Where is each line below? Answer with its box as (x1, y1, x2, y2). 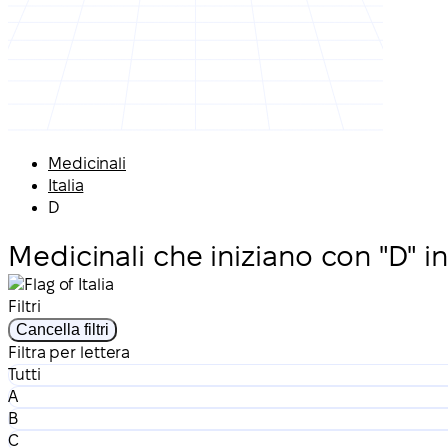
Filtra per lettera (8, 343, 131, 361)
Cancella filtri (16, 320, 109, 338)
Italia (48, 177, 84, 194)
